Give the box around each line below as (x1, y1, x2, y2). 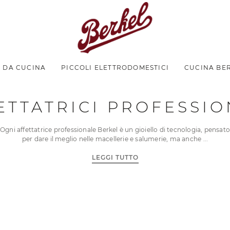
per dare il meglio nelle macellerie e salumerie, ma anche (22, 135, 203, 143)
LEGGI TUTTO (91, 154, 139, 162)
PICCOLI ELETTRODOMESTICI (61, 64, 169, 71)
